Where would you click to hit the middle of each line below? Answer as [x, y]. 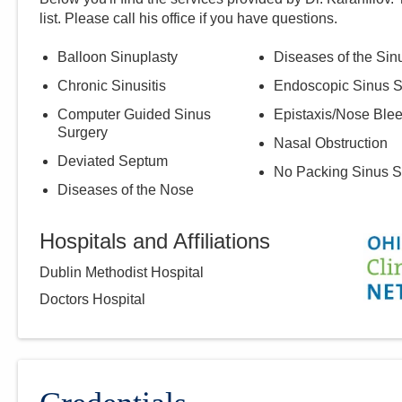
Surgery [83, 133]
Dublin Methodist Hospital [122, 273]
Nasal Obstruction [330, 144]
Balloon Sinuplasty [118, 57]
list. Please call [89, 19]
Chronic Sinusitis [112, 86]
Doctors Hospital [92, 300]
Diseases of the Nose [126, 190]
